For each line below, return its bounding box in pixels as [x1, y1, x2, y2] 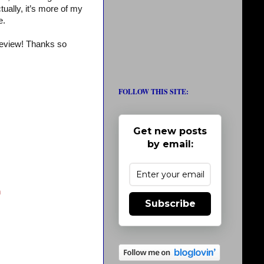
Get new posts [133, 126, 207, 137]
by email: [147, 138, 193, 150]
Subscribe [144, 198, 196, 209]
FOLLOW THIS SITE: [118, 87, 189, 97]
